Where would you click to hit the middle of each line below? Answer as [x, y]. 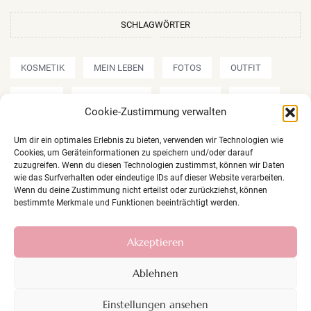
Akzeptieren [155, 242]
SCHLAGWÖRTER [155, 25]
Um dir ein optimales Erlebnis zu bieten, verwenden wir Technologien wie [149, 140]
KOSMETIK [43, 68]
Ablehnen [155, 273]
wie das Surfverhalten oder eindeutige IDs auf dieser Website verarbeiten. [149, 178]
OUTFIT [246, 68]
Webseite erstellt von [124, 251]
